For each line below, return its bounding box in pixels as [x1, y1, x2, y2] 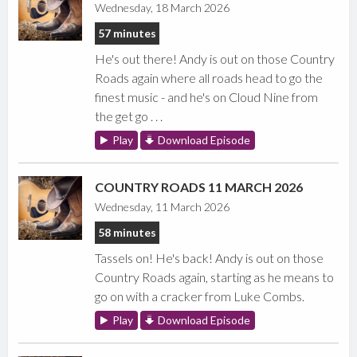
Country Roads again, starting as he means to [95, 269, 335, 285]
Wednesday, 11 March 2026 [95, 200, 230, 214]
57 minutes [98, 26, 157, 41]
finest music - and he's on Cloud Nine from [95, 89, 319, 105]
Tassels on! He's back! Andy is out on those [95, 250, 324, 266]
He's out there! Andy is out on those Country [95, 51, 335, 67]
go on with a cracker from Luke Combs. [95, 288, 305, 304]
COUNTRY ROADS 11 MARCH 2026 [95, 179, 304, 195]
